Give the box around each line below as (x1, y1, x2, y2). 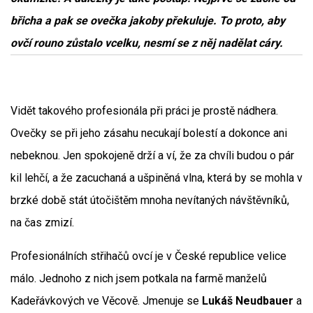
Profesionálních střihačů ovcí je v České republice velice (10, 249, 286, 263)
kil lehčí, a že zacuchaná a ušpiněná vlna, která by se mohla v (10, 171, 303, 184)
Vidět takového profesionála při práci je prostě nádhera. (10, 104, 278, 117)
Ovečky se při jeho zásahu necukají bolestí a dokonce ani (10, 126, 287, 140)
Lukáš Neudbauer (202, 294, 293, 307)
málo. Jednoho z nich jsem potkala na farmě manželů (10, 272, 267, 285)
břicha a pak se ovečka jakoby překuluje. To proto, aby (10, 14, 285, 27)
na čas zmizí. (10, 216, 74, 229)
